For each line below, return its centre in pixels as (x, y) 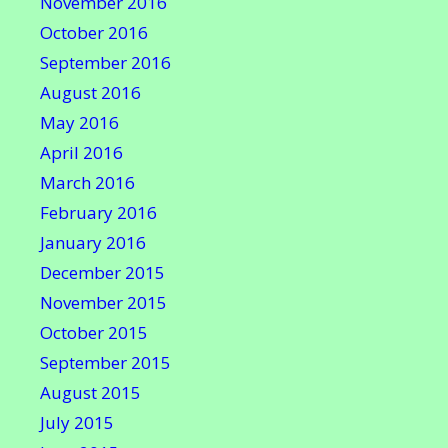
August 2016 (90, 92)
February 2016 (98, 212)
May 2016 (79, 122)
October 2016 (94, 32)
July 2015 (77, 422)
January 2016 (93, 242)
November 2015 (103, 302)
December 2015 (102, 272)
